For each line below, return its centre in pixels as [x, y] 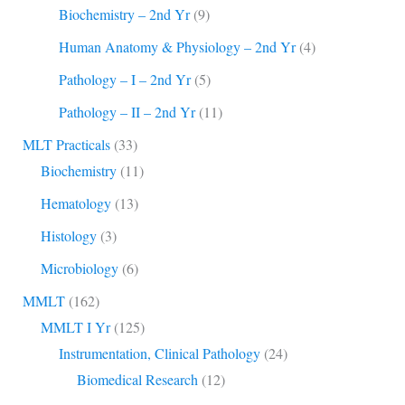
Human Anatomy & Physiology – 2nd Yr [177, 46]
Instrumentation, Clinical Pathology [159, 353]
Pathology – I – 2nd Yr [124, 79]
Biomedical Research [137, 379]
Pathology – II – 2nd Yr [127, 111]
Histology [68, 235]
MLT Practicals [66, 144]
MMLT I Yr [75, 326]
